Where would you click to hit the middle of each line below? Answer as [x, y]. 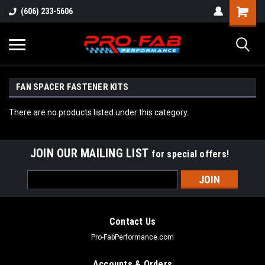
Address [43, 189]
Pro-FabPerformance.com [132, 237]
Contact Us [132, 222]
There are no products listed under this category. [99, 112]
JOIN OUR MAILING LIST [91, 153]
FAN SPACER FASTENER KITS [72, 87]
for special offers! [190, 154]
